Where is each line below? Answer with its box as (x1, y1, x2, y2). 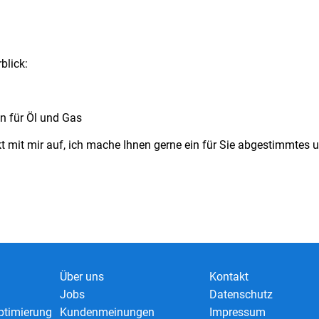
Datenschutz (209, 287, 273, 301)
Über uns (60, 269, 104, 283)
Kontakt (209, 269, 249, 283)
